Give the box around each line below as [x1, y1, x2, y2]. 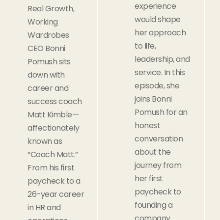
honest [135, 119, 160, 131]
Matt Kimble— [27, 109, 79, 120]
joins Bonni [135, 93, 172, 105]
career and [27, 82, 68, 94]
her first [135, 172, 163, 184]
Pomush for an [135, 106, 188, 118]
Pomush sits [27, 55, 71, 67]
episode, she [135, 80, 179, 91]
